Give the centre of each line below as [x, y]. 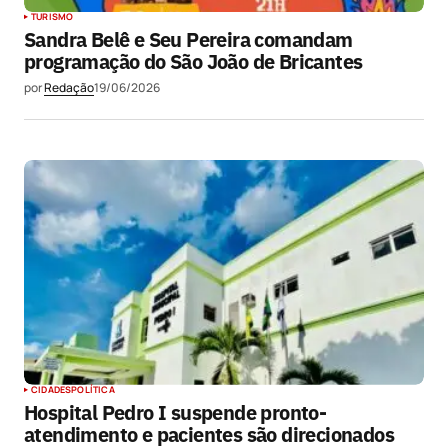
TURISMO [52, 17]
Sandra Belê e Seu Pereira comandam [188, 40]
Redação [69, 88]
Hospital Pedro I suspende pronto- [175, 412]
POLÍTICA [93, 389]
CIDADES [51, 389]
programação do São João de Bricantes [193, 62]
